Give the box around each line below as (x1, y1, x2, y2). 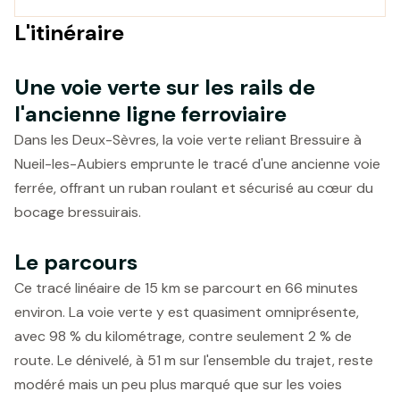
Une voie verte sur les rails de (14, 73, 315, 101)
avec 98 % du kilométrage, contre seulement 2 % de (14, 327, 352, 346)
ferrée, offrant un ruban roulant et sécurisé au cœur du (14, 179, 373, 197)
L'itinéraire (14, 19, 124, 46)
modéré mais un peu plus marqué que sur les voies (14, 375, 342, 394)
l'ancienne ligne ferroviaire (14, 100, 287, 128)
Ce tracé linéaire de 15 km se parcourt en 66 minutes (14, 279, 358, 297)
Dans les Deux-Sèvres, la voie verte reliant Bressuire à (14, 130, 362, 149)
